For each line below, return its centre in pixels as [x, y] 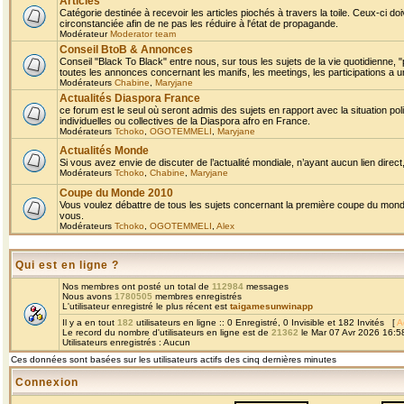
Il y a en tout [90, 322]
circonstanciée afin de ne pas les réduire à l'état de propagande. [199, 23]
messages [266, 286]
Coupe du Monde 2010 [116, 193]
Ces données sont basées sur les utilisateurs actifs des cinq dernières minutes [174, 359]
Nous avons [88, 296]
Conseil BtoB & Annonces [126, 50]
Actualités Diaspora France [130, 98]
